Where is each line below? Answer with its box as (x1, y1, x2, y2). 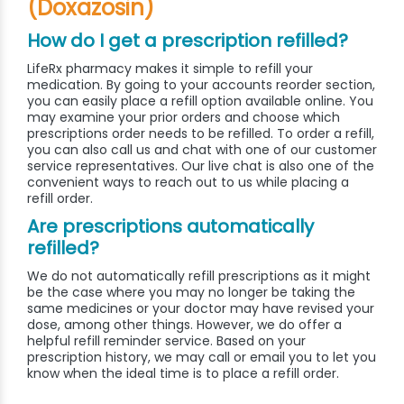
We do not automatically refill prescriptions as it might (27, 267, 371, 286)
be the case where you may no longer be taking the (27, 283, 355, 302)
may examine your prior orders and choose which (27, 108, 340, 127)
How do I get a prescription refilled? (27, 28, 348, 54)
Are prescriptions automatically (27, 214, 314, 240)
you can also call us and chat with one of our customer (27, 141, 377, 160)
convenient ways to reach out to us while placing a (27, 173, 349, 192)
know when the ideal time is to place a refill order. (27, 364, 339, 383)
